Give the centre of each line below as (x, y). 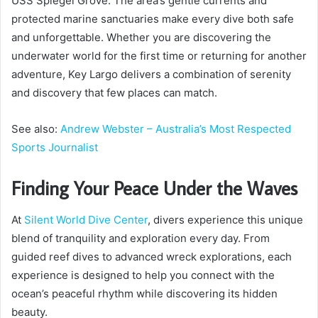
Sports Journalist (55, 148)
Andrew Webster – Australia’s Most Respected (176, 129)
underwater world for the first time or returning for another (159, 56)
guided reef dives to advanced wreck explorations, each (152, 256)
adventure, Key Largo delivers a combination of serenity (151, 75)
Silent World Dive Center (86, 219)
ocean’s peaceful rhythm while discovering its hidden (144, 293)
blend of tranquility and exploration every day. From (141, 238)
